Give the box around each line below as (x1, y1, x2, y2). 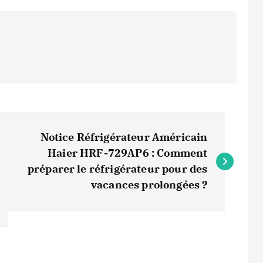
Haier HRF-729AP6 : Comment (48, 146, 208, 160)
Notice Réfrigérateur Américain (40, 130, 208, 144)
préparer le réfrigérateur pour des (27, 162, 208, 176)
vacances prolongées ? (90, 178, 208, 191)
